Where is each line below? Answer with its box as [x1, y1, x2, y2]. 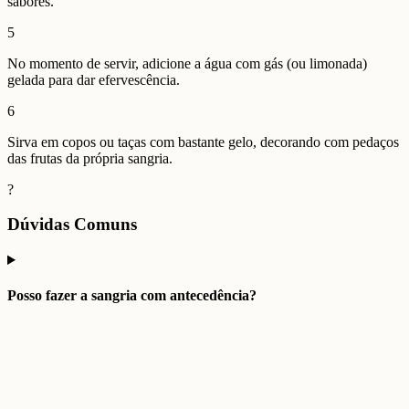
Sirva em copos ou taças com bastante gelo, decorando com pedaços [7, 133, 399, 150]
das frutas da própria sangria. [7, 150, 173, 166]
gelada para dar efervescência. [7, 71, 180, 88]
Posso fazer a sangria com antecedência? [7, 288, 257, 304]
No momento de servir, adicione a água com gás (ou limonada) [7, 55, 367, 71]
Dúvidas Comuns [7, 215, 137, 235]
